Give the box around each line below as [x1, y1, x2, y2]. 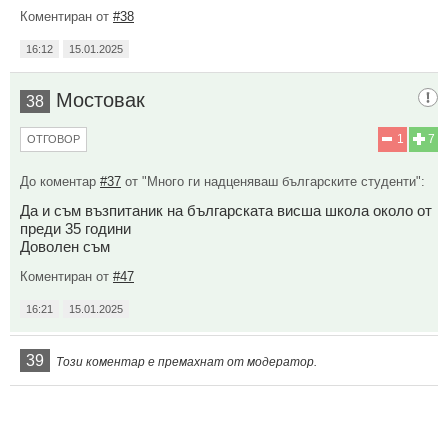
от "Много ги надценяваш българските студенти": [121, 173, 425, 189]
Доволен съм [20, 237, 110, 255]
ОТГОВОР [27, 132, 80, 145]
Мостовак [56, 88, 145, 111]
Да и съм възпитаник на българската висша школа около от [20, 201, 432, 219]
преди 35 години [20, 219, 131, 237]
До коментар [20, 173, 100, 189]
